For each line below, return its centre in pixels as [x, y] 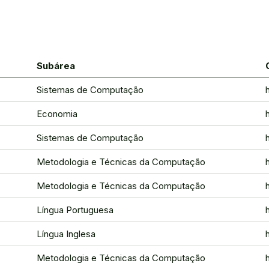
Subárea [56, 66]
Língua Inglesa [66, 234]
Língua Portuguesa [75, 210]
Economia [57, 114]
